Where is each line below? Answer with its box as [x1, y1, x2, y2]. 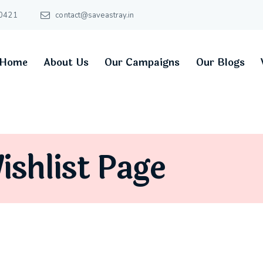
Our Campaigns [104, 54, 180, 70]
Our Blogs [195, 54, 245, 70]
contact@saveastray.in [55, 9, 134, 21]
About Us [43, 54, 89, 70]
